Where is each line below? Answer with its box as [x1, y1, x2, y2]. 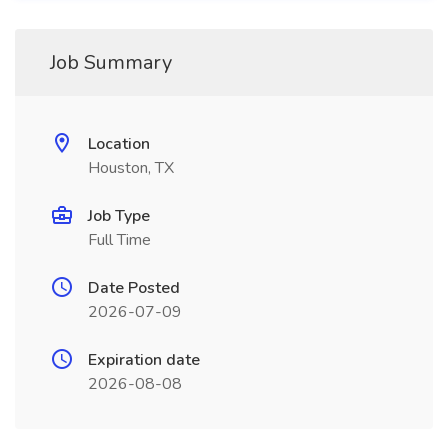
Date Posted [88, 277, 180, 299]
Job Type [88, 205, 150, 227]
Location [88, 133, 150, 155]
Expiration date [88, 349, 200, 371]
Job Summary [50, 49, 172, 76]
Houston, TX [88, 157, 174, 179]
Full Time [88, 229, 151, 251]
